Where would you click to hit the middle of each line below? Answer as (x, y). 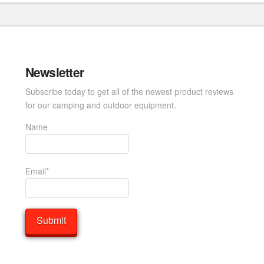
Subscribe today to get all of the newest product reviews (129, 91)
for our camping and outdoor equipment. (100, 105)
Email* (37, 171)
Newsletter (55, 72)
